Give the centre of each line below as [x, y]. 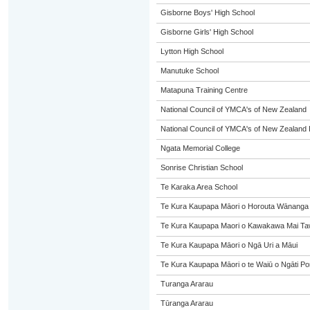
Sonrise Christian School [201, 167]
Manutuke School [189, 71]
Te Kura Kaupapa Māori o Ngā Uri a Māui [229, 245]
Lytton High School [192, 51]
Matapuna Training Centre [204, 90]
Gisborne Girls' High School [207, 32]
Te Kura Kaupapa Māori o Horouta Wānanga [234, 206]
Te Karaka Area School [199, 187]
